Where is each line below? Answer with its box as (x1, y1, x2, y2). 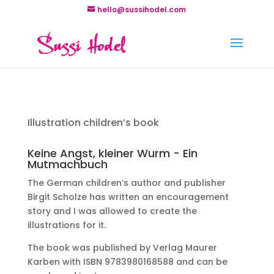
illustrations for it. (27, 219, 106, 231)
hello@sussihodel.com (97, 4, 187, 15)
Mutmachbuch (27, 157, 108, 172)
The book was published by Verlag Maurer (27, 242, 217, 254)
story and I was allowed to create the (27, 205, 197, 217)
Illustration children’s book (27, 116, 159, 130)
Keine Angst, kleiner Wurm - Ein (27, 146, 198, 161)
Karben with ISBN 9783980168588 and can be (27, 256, 228, 268)
